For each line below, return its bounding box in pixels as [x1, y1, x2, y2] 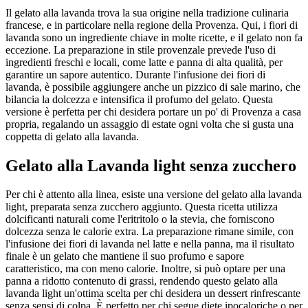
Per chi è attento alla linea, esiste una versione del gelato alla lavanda [5, 188, 302, 201]
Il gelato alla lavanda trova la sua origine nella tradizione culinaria [5, 6, 289, 19]
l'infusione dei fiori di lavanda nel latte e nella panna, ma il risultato [5, 238, 294, 250]
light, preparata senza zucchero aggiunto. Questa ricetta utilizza [5, 201, 278, 213]
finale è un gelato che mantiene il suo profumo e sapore [5, 250, 244, 263]
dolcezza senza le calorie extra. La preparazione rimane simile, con [5, 225, 294, 238]
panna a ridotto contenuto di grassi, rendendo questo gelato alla [5, 275, 278, 287]
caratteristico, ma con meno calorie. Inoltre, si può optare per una [5, 263, 285, 275]
